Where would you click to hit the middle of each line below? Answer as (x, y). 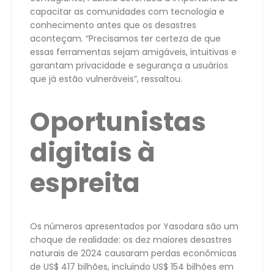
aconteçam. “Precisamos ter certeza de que (125, 38)
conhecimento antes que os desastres (113, 25)
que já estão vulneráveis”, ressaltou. (106, 79)
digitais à (93, 152)
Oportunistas (118, 122)
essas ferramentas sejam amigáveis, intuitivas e (133, 52)
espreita (85, 183)
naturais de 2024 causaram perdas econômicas (133, 254)
